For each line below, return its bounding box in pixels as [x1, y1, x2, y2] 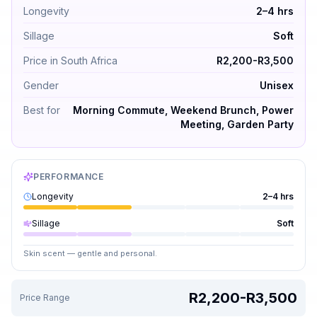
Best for [23, 104, 60, 116]
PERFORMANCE [33, 171, 104, 182]
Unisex [260, 79, 294, 91]
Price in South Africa [23, 54, 117, 67]
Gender [23, 79, 59, 91]
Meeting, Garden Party [180, 118, 294, 130]
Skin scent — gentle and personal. [23, 248, 157, 258]
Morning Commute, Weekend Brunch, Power [73, 104, 294, 116]
